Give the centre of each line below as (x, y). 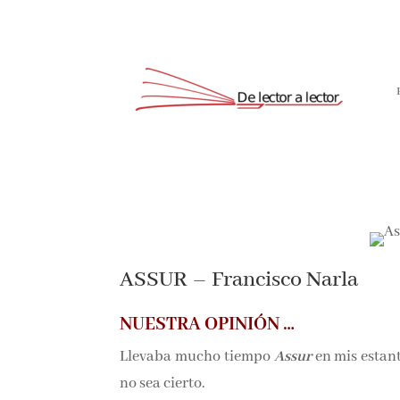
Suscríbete (318, 121)
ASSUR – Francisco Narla (237, 279)
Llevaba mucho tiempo (195, 355)
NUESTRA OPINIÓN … (206, 323)
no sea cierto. (161, 382)
